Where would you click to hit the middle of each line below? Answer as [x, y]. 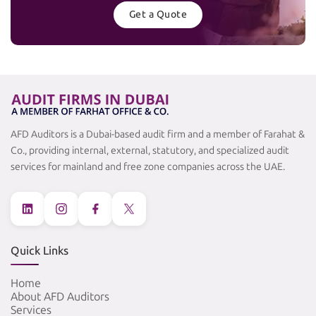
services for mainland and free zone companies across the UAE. [148, 167]
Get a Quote [158, 14]
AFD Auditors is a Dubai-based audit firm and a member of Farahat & [158, 135]
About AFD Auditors [60, 297]
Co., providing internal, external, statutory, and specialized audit [150, 151]
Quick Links [39, 251]
